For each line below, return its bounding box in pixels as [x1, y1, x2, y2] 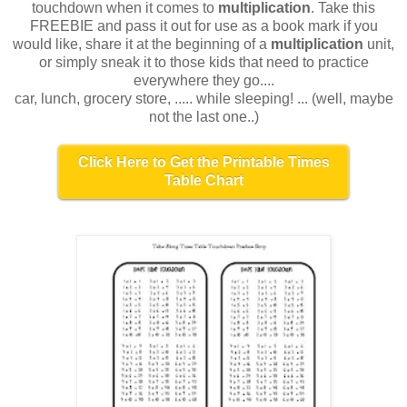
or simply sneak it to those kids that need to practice [38, 54, 369, 70]
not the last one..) [148, 108, 259, 124]
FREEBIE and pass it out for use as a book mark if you [29, 17, 378, 34]
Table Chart [164, 172, 243, 188]
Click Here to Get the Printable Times [77, 154, 330, 170]
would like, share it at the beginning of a [13, 35, 271, 52]
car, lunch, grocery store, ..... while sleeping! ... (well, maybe [14, 90, 393, 106]
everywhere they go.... [133, 72, 274, 88]
